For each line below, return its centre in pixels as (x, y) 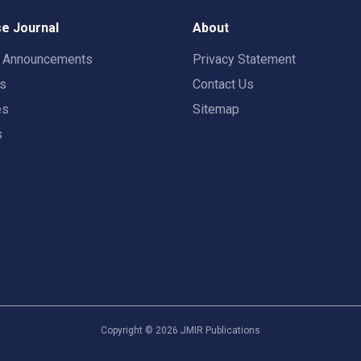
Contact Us (223, 84)
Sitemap (216, 109)
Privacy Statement (244, 59)
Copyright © (128, 330)
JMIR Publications (220, 330)
